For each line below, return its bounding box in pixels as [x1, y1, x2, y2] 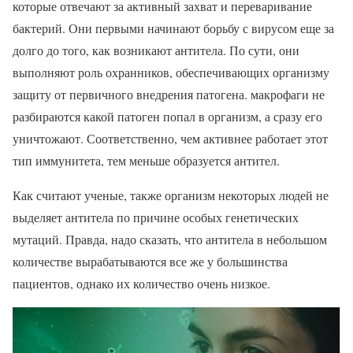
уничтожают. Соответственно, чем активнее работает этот [13, 130, 328, 147]
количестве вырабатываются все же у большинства [13, 253, 288, 270]
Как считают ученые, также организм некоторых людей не [13, 187, 329, 204]
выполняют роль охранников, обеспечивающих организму [13, 64, 329, 81]
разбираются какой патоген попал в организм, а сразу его [13, 108, 322, 125]
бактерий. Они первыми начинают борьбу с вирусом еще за [13, 20, 334, 37]
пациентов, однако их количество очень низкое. [13, 275, 270, 292]
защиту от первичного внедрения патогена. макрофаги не [13, 86, 325, 103]
